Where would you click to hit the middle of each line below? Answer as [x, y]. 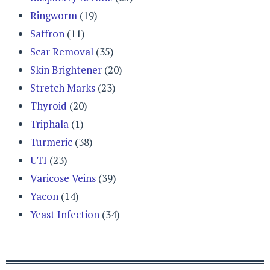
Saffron [47, 34]
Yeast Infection [65, 215]
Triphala [49, 124]
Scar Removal [62, 52]
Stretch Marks [63, 88]
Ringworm [54, 16]
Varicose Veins [63, 178]
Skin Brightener [66, 70]
